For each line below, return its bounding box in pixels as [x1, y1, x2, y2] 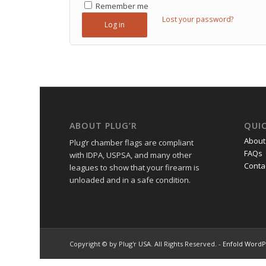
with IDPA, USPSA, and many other [69, 150, 192, 161]
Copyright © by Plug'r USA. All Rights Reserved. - [69, 239, 223, 249]
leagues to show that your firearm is [69, 162, 200, 173]
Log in [104, 20, 125, 30]
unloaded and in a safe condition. [69, 175, 191, 186]
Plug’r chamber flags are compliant [69, 137, 194, 148]
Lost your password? [162, 14, 235, 25]
